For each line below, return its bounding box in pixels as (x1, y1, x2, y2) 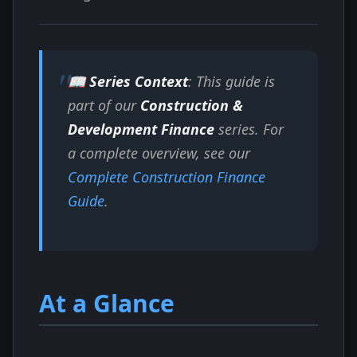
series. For (214, 120, 284, 139)
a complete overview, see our (68, 143, 250, 163)
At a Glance (39, 287, 175, 320)
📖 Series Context (68, 72, 188, 91)
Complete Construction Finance (68, 167, 265, 186)
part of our (68, 96, 140, 115)
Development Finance (68, 120, 214, 139)
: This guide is (188, 72, 275, 91)
